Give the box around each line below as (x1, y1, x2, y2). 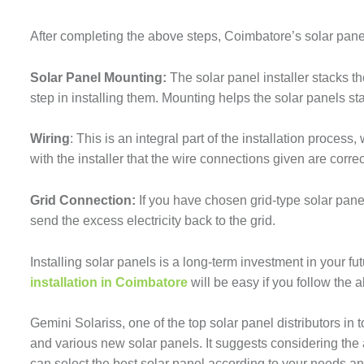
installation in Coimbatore (30, 275, 188, 289)
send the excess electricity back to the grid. (30, 213, 279, 227)
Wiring (30, 132, 70, 146)
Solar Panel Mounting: (30, 70, 167, 84)
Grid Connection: (30, 193, 139, 207)
